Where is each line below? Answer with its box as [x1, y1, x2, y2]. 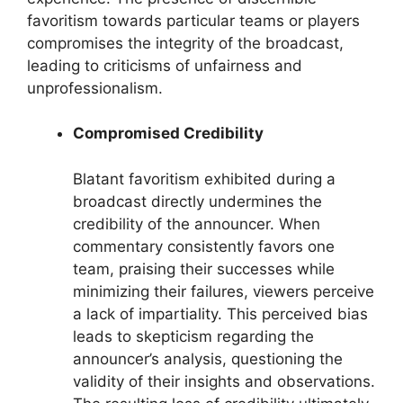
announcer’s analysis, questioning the [73, 349, 343, 368]
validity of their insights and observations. [73, 372, 375, 390]
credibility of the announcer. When [73, 214, 320, 233]
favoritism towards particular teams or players [27, 11, 360, 30]
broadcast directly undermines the [73, 192, 322, 210]
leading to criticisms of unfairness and [27, 56, 302, 75]
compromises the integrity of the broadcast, [27, 33, 344, 52]
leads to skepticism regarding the [73, 327, 314, 345]
